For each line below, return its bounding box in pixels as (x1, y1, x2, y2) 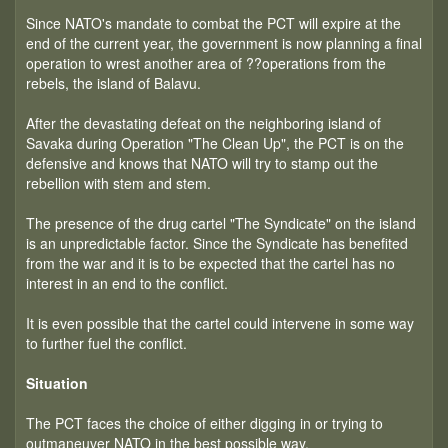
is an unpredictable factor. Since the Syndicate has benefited (26, 233, 408, 253)
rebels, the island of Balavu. (26, 73, 201, 93)
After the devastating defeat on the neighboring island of (26, 113, 381, 133)
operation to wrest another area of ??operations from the (26, 53, 386, 73)
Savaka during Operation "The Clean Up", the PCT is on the (26, 133, 404, 153)
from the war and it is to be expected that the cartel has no (26, 253, 395, 273)
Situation (26, 373, 88, 393)
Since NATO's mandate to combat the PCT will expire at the (26, 13, 401, 33)
